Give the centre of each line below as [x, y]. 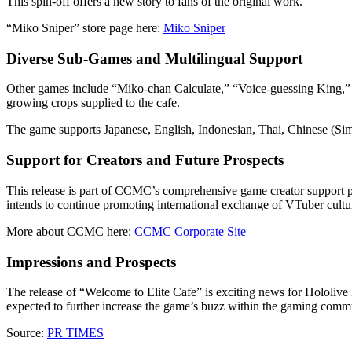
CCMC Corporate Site [190, 231]
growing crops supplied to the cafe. [93, 103]
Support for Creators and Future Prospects [145, 160]
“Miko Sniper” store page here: [85, 28]
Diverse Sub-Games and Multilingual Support [154, 58]
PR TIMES [75, 333]
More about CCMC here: [70, 231]
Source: [27, 333]
